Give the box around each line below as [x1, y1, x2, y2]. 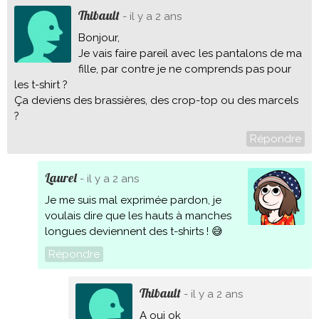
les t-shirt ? [14, 78, 68, 91]
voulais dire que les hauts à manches [44, 209, 231, 222]
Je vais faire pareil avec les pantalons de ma [78, 47, 302, 60]
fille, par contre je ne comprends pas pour [78, 63, 291, 75]
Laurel [44, 169, 77, 185]
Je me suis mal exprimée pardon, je [44, 194, 221, 206]
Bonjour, [78, 31, 120, 44]
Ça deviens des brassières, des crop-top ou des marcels [14, 94, 298, 107]
